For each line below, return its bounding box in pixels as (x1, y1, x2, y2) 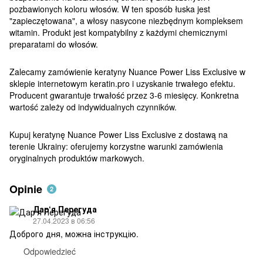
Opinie (9, 181, 42, 197)
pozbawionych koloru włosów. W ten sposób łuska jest (9, 2, 210, 15)
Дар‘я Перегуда (33, 203, 97, 215)
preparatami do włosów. (9, 38, 98, 50)
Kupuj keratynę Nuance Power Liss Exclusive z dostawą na (9, 128, 228, 140)
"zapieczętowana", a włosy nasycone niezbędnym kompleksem (9, 14, 243, 26)
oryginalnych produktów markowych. (9, 151, 144, 164)
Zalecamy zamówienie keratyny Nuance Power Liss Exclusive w (9, 65, 245, 77)
